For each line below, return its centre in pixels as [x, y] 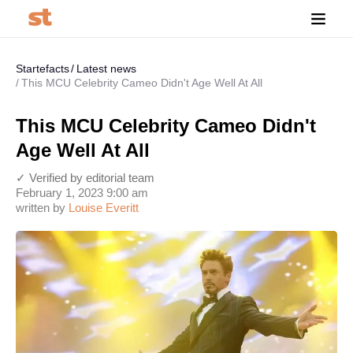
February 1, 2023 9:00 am [82, 193]
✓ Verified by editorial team [85, 178]
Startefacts [43, 69]
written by [42, 208]
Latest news [106, 69]
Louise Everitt [104, 208]
